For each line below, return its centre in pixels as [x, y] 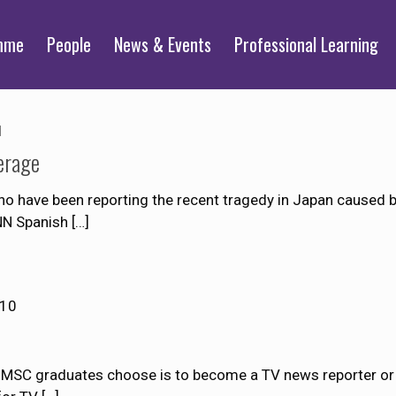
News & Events [163, 44]
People [69, 44]
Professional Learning [306, 44]
